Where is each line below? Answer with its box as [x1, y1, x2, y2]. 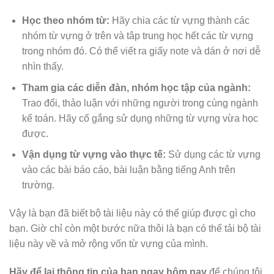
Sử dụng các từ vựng [165, 149, 261, 160]
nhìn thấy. [21, 61, 64, 72]
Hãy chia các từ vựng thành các [109, 15, 250, 26]
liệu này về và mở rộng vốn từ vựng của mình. [9, 239, 208, 250]
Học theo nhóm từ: [21, 15, 109, 26]
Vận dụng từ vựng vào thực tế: [21, 149, 166, 160]
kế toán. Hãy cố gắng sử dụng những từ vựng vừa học [21, 113, 258, 124]
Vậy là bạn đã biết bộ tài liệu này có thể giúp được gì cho [9, 208, 256, 219]
